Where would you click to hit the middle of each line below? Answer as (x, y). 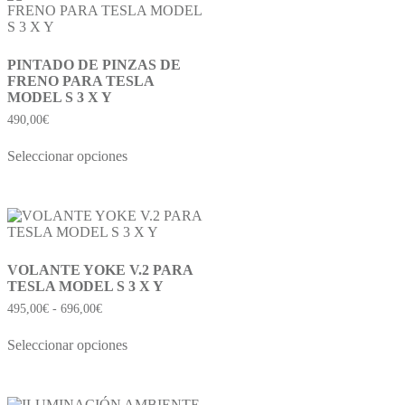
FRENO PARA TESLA (80, 81)
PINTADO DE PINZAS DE (94, 65)
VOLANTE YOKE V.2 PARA (100, 269)
